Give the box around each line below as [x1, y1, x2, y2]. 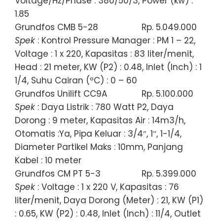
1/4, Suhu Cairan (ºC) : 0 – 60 [15, 74, 137, 86]
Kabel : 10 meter [15, 154, 81, 166]
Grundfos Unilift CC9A [15, 87, 107, 100]
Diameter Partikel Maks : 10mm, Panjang [15, 141, 183, 153]
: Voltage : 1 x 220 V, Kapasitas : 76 [35, 181, 179, 193]
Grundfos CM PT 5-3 [15, 167, 101, 180]
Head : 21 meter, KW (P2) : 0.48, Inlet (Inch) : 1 [15, 61, 202, 73]
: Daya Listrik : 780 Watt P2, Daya [35, 101, 174, 113]
